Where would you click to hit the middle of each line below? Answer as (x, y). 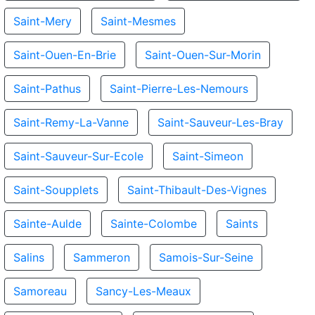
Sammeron (102, 257)
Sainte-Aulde (47, 224)
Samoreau (40, 291)
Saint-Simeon (208, 156)
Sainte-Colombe (154, 224)
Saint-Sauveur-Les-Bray (220, 122)
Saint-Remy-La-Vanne (71, 122)
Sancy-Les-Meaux (143, 291)
